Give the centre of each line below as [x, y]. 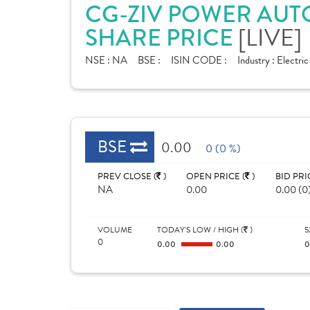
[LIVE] [270, 38]
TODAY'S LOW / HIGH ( [200, 230]
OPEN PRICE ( [216, 176]
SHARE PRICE [162, 38]
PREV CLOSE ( [127, 176]
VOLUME [115, 230]
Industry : [257, 60]
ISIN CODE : [199, 60]
